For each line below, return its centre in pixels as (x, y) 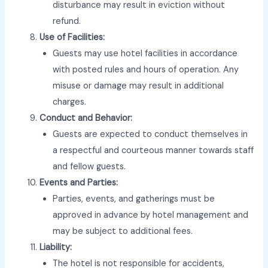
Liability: (56, 247)
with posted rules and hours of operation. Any (146, 69)
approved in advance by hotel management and (151, 215)
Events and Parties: (79, 182)
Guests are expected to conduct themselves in (150, 134)
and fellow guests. (89, 166)
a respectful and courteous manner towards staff (153, 150)
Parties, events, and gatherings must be (134, 199)
